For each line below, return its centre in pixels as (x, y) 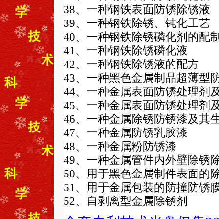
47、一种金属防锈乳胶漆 (125, 132)
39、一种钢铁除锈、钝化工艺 (137, 23)
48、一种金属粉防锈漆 (120, 146)
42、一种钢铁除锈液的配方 (131, 64)
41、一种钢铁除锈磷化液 (125, 50)
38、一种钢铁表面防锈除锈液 (137, 9)
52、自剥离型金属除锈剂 (125, 201)
